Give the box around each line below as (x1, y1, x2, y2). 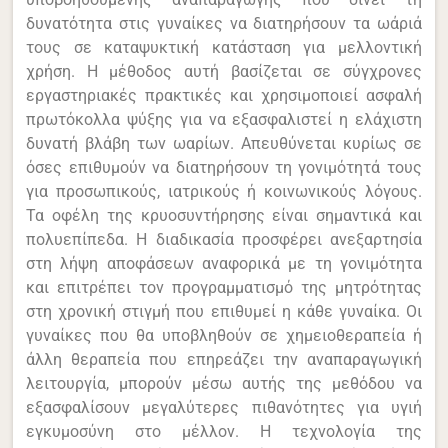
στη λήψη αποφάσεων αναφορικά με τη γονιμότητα (26, 253, 422, 273)
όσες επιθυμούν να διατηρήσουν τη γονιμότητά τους (26, 157, 422, 177)
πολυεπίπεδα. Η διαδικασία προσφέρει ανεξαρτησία (26, 229, 422, 249)
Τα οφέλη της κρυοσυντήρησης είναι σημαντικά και (26, 205, 422, 225)
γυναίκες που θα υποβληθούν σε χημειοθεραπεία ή (26, 325, 422, 345)
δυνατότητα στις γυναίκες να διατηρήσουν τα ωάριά (26, 13, 422, 33)
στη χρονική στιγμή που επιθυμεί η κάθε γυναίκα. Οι (26, 301, 422, 321)
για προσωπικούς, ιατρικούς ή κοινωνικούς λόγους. (26, 181, 422, 201)
